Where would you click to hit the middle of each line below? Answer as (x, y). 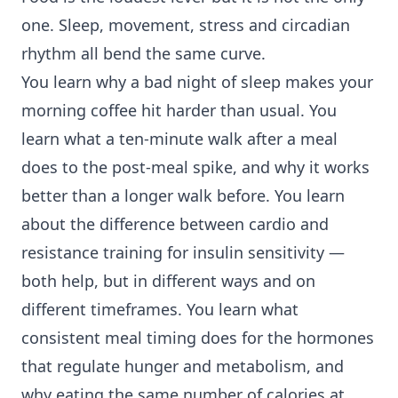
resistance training (92, 253)
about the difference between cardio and (175, 224)
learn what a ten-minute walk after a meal (179, 139)
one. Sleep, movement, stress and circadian (186, 25)
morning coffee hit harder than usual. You (179, 111)
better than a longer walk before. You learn (183, 196)
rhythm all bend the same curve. (143, 54)
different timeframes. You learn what (160, 310)
